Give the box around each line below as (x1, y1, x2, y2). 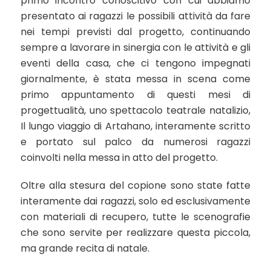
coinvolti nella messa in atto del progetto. (20, 151, 218, 165)
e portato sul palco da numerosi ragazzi (20, 135, 251, 149)
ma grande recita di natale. (20, 241, 149, 255)
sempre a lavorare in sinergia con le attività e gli (20, 41, 251, 54)
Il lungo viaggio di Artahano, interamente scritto (20, 119, 251, 133)
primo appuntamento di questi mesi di (20, 88, 251, 102)
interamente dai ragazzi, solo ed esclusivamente (20, 194, 251, 208)
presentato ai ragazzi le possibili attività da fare (20, 9, 251, 23)
